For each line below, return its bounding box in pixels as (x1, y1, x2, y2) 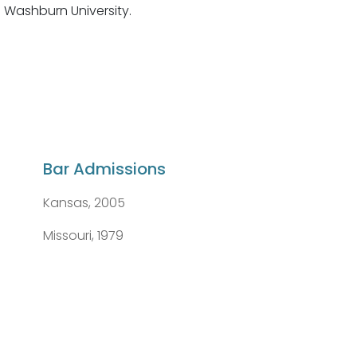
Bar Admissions (42, 158, 166, 181)
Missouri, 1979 (42, 226, 124, 245)
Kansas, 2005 (42, 194, 125, 213)
